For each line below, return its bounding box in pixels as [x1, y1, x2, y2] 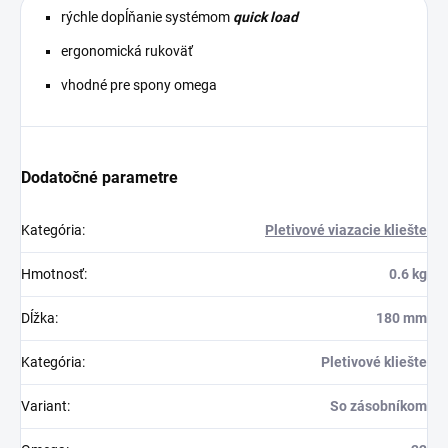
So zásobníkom [330, 398, 427, 415]
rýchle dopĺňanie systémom [61, 9, 233, 26]
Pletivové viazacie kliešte [265, 222, 427, 239]
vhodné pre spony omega [61, 77, 217, 94]
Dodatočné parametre [21, 168, 178, 188]
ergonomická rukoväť [61, 43, 193, 60]
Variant [21, 398, 67, 415]
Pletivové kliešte [321, 354, 427, 371]
